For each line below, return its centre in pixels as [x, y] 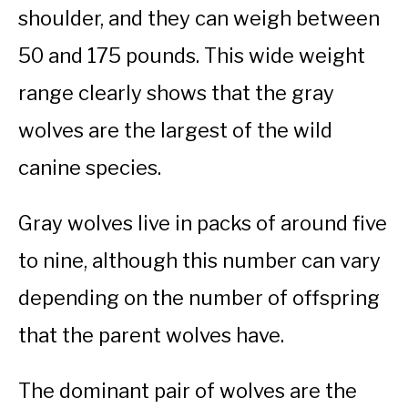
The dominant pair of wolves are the [188, 391]
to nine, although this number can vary [199, 261]
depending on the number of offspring [199, 298]
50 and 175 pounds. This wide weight [192, 56]
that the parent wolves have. [151, 336]
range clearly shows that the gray [176, 93]
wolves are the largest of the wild [175, 131]
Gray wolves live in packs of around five [203, 224]
